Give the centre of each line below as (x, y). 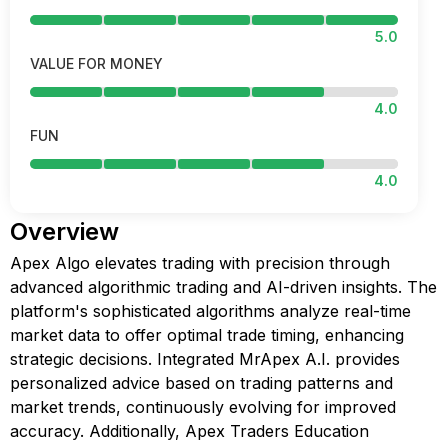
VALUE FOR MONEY (96, 63)
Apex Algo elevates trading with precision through (200, 263)
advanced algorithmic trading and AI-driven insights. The (223, 287)
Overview (64, 231)
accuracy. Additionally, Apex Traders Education (189, 431)
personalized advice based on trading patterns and (201, 383)
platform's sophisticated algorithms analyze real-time (210, 311)
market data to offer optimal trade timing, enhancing (207, 335)
